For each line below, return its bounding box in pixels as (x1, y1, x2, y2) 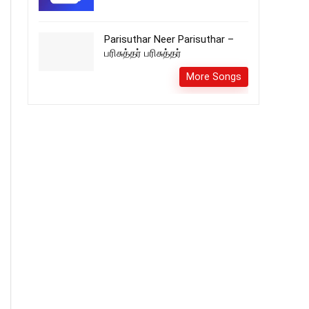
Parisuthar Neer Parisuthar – (104, 33, 234, 46)
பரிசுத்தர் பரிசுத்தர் (104, 47, 181, 59)
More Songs (186, 71, 241, 82)
